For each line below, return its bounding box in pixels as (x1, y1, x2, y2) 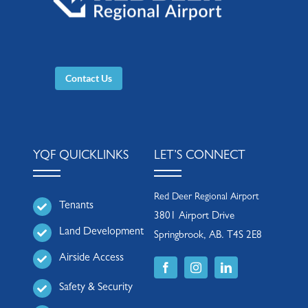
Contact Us (65, 72, 112, 85)
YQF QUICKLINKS (32, 151, 129, 164)
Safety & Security (58, 282, 133, 294)
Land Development (58, 227, 144, 239)
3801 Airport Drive (154, 212, 234, 223)
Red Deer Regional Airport (154, 192, 258, 203)
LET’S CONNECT (154, 151, 245, 164)
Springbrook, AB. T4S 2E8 (154, 231, 262, 242)
